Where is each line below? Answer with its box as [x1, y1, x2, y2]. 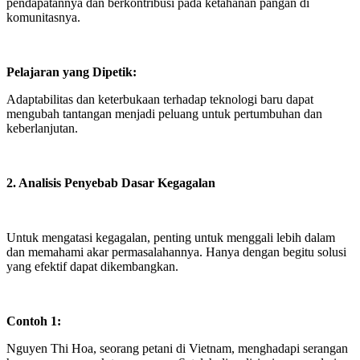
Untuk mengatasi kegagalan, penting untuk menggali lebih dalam [6, 231, 335, 244]
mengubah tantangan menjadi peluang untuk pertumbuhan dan [6, 107, 322, 121]
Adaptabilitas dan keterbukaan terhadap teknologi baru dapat [6, 92, 313, 106]
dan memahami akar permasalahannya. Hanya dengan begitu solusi [6, 245, 346, 259]
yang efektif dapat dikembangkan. [6, 260, 182, 273]
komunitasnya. [6, 10, 84, 24]
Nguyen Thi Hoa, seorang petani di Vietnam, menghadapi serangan [6, 342, 348, 355]
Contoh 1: [6, 314, 64, 328]
